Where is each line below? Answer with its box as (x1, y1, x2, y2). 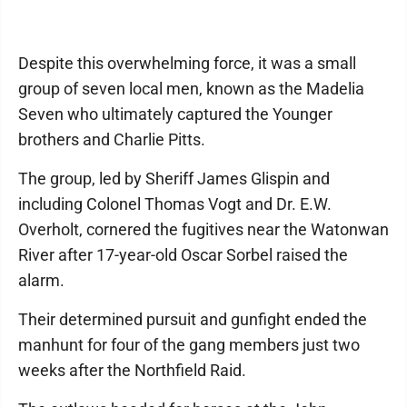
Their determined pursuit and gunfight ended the (18, 310, 367, 329)
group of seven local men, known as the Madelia (18, 79, 364, 98)
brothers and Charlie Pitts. (18, 130, 209, 149)
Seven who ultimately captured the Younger (18, 104, 333, 124)
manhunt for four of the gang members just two (18, 335, 360, 354)
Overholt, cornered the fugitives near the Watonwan (18, 220, 389, 239)
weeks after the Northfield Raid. (18, 361, 246, 380)
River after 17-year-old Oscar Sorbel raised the (18, 245, 348, 264)
